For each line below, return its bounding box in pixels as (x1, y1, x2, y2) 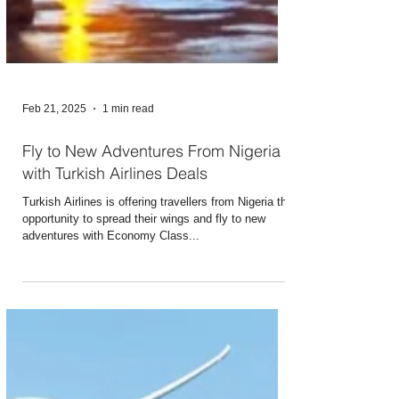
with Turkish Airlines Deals (22, 359, 208, 379)
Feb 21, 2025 (22, 298, 86, 311)
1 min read (102, 298, 154, 311)
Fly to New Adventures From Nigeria (22, 337, 281, 357)
